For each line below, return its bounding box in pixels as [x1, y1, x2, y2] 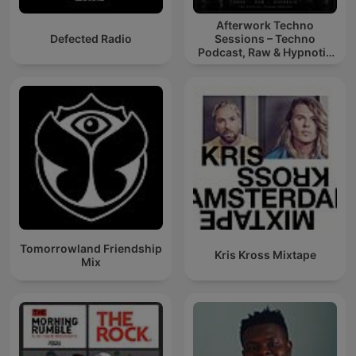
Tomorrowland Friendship [20, 241, 162, 255]
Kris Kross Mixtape [214, 248, 316, 262]
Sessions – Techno [215, 32, 315, 46]
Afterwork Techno [216, 18, 314, 33]
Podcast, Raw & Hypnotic [198, 45, 332, 60]
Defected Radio [50, 32, 132, 46]
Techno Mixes [227, 59, 303, 73]
